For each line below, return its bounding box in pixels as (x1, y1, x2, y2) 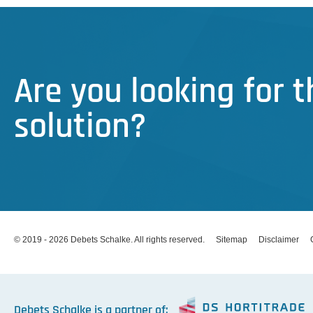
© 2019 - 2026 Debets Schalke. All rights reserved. (14, 235, 205, 245)
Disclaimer (259, 235, 299, 245)
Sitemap (216, 235, 247, 245)
